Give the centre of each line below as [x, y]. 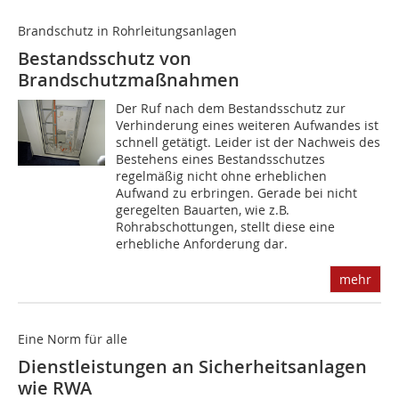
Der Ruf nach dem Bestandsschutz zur [231, 109]
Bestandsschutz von [105, 59]
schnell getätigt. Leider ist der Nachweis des [248, 142]
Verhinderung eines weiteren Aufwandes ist [248, 126]
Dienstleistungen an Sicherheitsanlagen [192, 367]
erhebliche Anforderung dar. [202, 244]
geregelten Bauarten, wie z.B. [203, 210]
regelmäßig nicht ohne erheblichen [222, 176]
